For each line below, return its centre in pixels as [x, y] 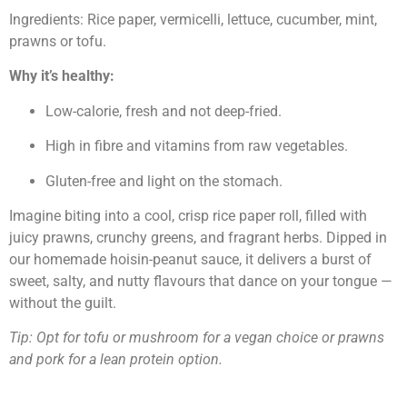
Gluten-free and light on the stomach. [164, 181]
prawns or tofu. [58, 42]
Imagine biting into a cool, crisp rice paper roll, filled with [188, 215]
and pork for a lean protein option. [116, 360]
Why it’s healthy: [62, 76]
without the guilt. [63, 303]
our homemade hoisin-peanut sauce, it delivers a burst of [190, 259]
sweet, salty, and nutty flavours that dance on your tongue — [201, 281]
